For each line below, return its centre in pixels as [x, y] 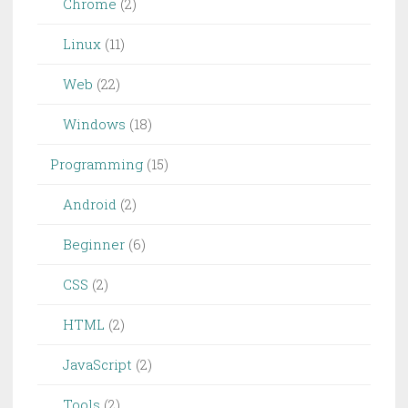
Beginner [94, 244]
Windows [94, 124]
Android [90, 204]
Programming [97, 164]
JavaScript [97, 364]
